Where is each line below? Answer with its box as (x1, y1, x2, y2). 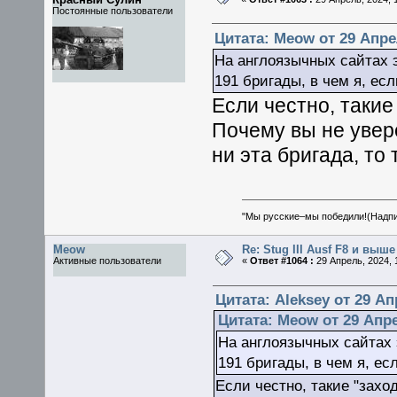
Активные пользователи (53, 254, 162, 266)
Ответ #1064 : (249, 254, 314, 266)
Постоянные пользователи (52, 4, 174, 16)
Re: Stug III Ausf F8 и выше (241, 242, 395, 256)
